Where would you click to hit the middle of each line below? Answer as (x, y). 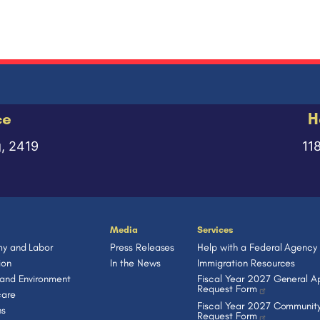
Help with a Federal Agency (257, 247)
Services (215, 230)
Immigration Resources (246, 263)
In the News (135, 263)
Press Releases (142, 247)
